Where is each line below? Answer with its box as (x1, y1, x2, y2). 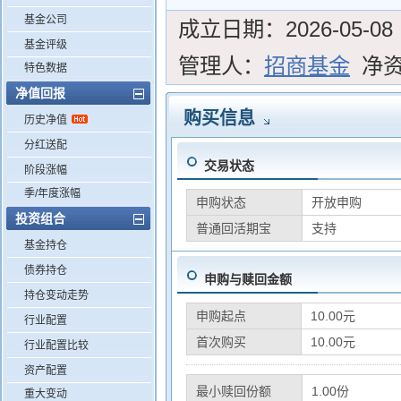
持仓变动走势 (24, 289, 89, 302)
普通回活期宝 (195, 221, 271, 235)
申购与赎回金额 (203, 272, 292, 286)
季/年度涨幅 (24, 187, 81, 200)
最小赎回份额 (195, 384, 271, 398)
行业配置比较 (24, 339, 89, 352)
